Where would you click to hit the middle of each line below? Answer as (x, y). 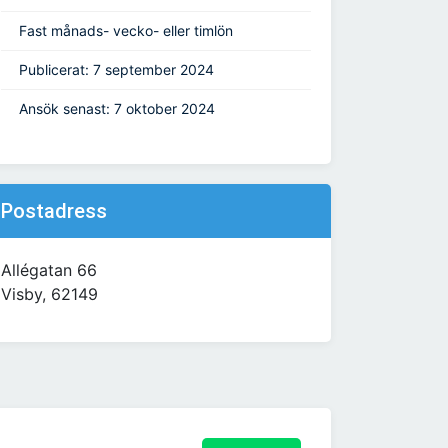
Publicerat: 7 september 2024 (116, 70)
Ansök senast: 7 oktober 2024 (117, 109)
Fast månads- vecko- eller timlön (126, 31)
